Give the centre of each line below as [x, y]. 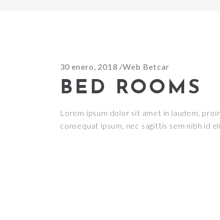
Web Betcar [146, 67]
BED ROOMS [131, 88]
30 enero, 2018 [89, 67]
